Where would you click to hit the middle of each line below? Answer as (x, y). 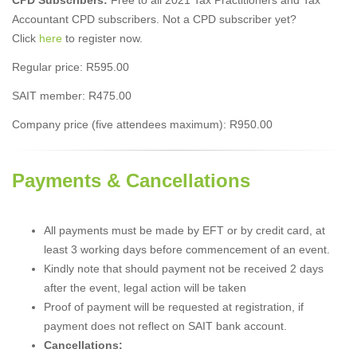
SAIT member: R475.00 (72, 95)
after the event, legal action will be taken (145, 287)
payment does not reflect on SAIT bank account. (165, 326)
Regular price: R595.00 (71, 67)
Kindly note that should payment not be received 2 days (184, 268)
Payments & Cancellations (131, 180)
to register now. (102, 38)
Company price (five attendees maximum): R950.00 (142, 124)
